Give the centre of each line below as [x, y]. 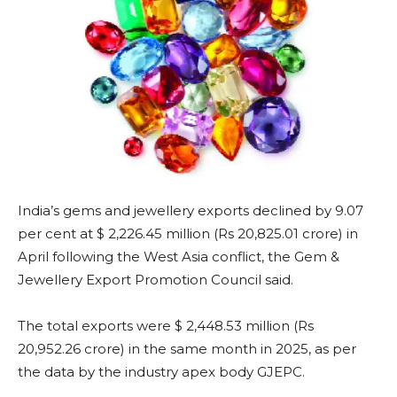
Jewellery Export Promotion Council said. [156, 280]
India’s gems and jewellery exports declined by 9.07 [191, 211]
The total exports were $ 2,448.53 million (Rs [166, 326]
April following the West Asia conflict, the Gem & [179, 257]
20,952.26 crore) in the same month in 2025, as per [187, 349]
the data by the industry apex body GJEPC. [161, 372]
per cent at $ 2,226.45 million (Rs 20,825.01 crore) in [188, 234]
